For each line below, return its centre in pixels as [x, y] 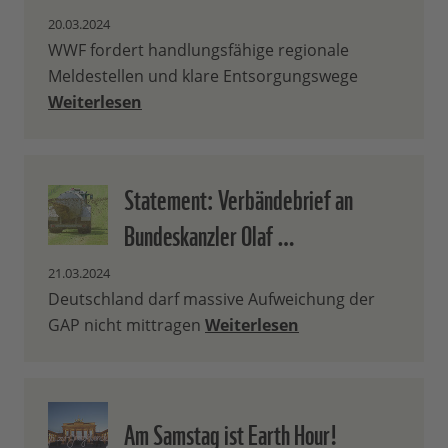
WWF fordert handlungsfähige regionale [198, 50]
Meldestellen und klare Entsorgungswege [203, 76]
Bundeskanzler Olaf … [209, 233]
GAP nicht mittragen [126, 325]
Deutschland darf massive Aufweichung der [211, 299]
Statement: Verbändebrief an [238, 197]
